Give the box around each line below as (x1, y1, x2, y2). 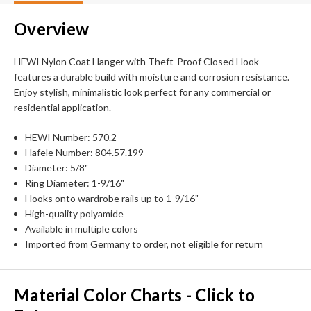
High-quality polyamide (25, 207, 124, 219)
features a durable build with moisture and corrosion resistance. (14, 70, 289, 83)
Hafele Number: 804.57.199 (25, 146, 144, 158)
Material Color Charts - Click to (14, 284, 255, 305)
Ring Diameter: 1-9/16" (25, 176, 125, 189)
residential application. (14, 101, 111, 113)
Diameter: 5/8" (25, 161, 89, 174)
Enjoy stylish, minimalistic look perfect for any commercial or (14, 85, 271, 98)
